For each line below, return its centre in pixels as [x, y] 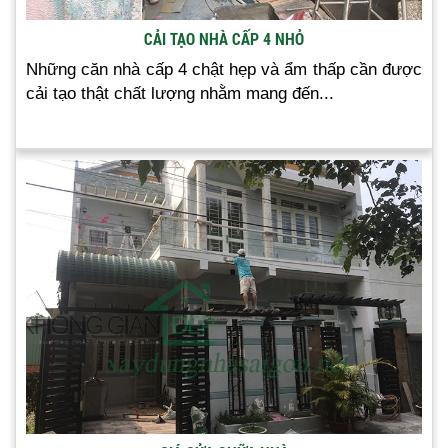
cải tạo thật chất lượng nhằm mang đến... [180, 94]
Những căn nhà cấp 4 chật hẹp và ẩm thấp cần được [224, 70]
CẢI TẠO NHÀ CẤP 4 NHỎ [224, 39]
